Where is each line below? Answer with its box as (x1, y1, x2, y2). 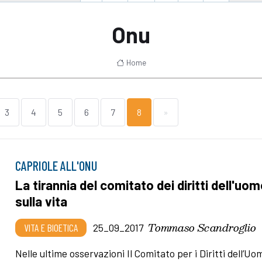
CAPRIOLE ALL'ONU (15, 157, 98, 173)
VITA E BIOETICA (24, 220, 78, 234)
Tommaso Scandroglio (148, 218, 257, 236)
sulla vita (15, 192, 68, 209)
